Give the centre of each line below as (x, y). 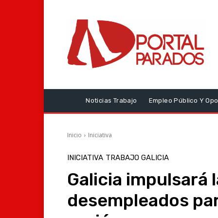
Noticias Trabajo (111, 100)
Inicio (74, 135)
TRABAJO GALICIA (137, 157)
